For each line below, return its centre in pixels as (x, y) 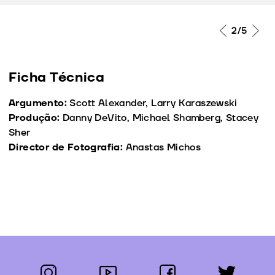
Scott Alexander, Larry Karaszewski (153, 103)
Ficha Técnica (57, 78)
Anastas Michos (163, 148)
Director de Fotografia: (67, 148)
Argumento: (39, 103)
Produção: (36, 118)
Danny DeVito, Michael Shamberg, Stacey (161, 118)
